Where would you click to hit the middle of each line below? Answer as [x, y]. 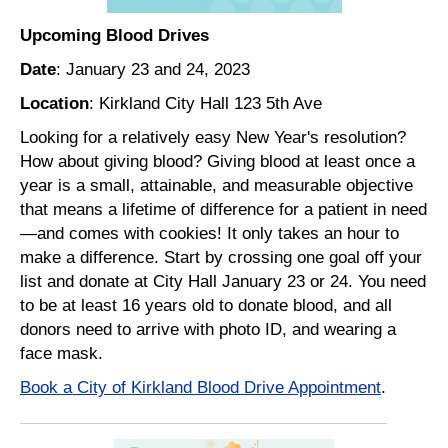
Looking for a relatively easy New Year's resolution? [215, 137]
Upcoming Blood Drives [114, 35]
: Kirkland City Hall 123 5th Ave [210, 103]
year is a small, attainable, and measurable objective [216, 185]
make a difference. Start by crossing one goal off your [221, 257]
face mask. [66, 353]
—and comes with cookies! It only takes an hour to [209, 233]
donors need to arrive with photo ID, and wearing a [208, 329]
